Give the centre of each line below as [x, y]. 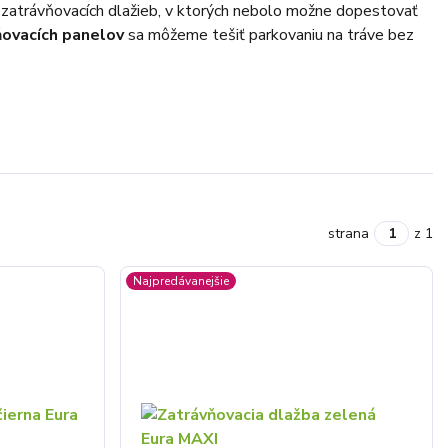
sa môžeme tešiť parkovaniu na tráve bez [268, 35]
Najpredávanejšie [180, 281]
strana [348, 233]
